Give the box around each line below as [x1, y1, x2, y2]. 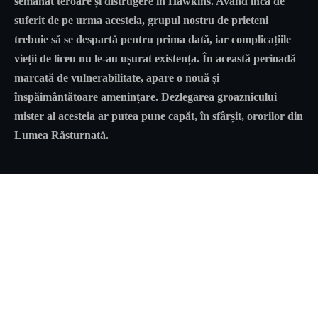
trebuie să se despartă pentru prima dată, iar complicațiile [14, 33, 291, 46]
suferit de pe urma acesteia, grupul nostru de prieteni [14, 14, 268, 27]
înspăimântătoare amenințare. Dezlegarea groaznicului [14, 91, 277, 104]
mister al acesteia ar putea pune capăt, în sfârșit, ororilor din [14, 110, 303, 123]
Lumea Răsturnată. [14, 129, 109, 142]
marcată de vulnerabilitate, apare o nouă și [14, 72, 219, 84]
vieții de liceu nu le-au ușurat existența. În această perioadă [14, 53, 296, 65]
